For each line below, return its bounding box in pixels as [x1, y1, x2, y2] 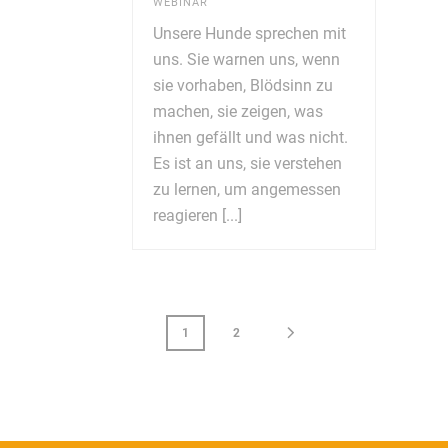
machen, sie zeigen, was [153, 102, 323, 122]
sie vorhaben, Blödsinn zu [153, 76, 333, 96]
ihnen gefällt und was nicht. [153, 128, 348, 148]
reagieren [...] [153, 206, 242, 226]
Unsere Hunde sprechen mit [153, 24, 346, 44]
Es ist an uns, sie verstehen [153, 154, 342, 174]
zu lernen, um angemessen [153, 180, 341, 200]
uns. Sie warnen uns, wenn [153, 50, 340, 70]
